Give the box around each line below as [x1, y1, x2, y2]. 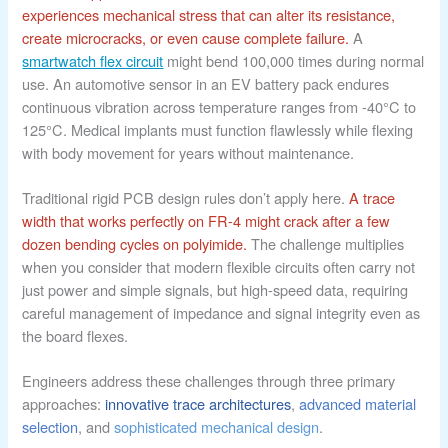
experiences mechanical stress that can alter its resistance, [22, 4, 396, 26]
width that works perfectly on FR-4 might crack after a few [22, 210, 391, 232]
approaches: [22, 392, 106, 414]
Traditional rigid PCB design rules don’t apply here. [22, 187, 350, 209]
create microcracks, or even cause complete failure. [22, 27, 350, 49]
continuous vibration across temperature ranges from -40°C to [22, 96, 417, 118]
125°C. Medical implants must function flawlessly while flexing [22, 119, 414, 141]
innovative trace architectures [105, 392, 292, 414]
